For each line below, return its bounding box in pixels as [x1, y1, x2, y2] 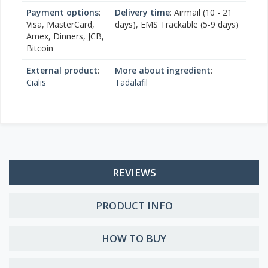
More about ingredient [115, 65, 211, 76]
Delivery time [115, 7, 170, 18]
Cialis [26, 77, 46, 88]
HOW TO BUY [102, 232, 166, 245]
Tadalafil [115, 77, 148, 88]
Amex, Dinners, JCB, [26, 31, 104, 42]
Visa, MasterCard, [26, 19, 95, 30]
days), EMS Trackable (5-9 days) [115, 19, 239, 30]
